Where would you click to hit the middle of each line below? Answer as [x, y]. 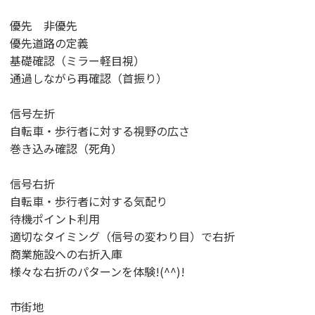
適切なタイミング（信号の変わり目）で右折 [122, 236]
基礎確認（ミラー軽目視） [77, 60]
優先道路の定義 [49, 43]
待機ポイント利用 [55, 219]
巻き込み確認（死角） [66, 148]
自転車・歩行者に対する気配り [89, 201]
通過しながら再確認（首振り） [89, 78]
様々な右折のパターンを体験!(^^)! [97, 271]
